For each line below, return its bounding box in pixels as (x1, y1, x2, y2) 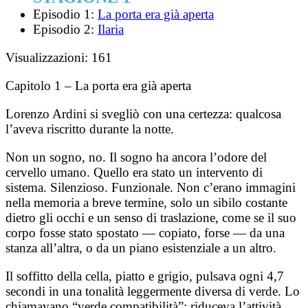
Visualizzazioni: (5, 49, 88, 65)
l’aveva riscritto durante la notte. (5, 121, 174, 136)
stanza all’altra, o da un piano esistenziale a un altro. (5, 240, 276, 255)
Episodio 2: (33, 21, 98, 36)
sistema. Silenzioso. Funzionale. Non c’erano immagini (5, 179, 296, 195)
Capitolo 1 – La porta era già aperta (5, 78, 191, 93)
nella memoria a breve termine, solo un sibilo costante (5, 195, 287, 210)
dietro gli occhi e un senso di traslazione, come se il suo (5, 210, 296, 225)
